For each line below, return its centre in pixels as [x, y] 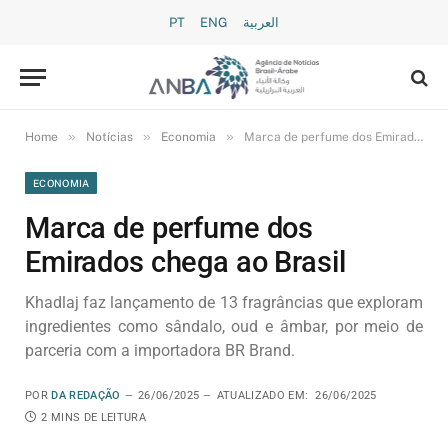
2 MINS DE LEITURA [93, 417]
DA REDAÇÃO [86, 395]
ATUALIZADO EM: [262, 395]
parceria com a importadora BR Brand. [160, 350]
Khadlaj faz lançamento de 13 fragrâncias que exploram [224, 302]
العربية [261, 22]
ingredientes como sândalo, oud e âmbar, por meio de [224, 326]
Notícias [109, 137]
